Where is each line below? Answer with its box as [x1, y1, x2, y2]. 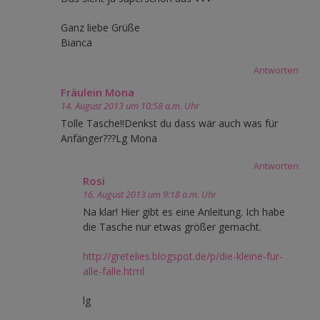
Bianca [61, 35, 92, 49]
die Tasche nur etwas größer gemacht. [83, 219, 261, 234]
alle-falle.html [83, 264, 144, 278]
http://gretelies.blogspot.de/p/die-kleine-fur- [83, 249, 283, 263]
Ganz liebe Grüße [61, 20, 140, 34]
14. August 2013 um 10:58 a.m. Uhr [61, 99, 199, 112]
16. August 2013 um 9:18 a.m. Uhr [83, 188, 216, 201]
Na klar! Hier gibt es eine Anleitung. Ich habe [83, 204, 285, 219]
